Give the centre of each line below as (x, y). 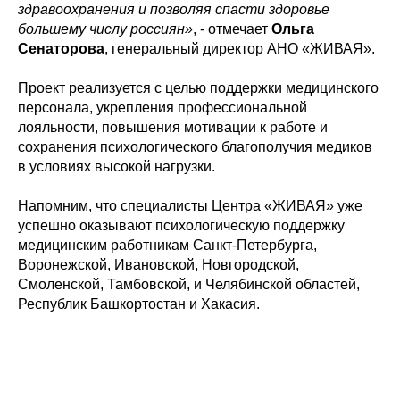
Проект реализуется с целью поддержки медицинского (198, 87)
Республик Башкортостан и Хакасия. (139, 304)
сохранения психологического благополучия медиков (195, 146)
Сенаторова (61, 48)
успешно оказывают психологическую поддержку (181, 225)
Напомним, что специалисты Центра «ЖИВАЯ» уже (190, 205)
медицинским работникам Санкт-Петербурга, (167, 245)
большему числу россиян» (105, 29)
